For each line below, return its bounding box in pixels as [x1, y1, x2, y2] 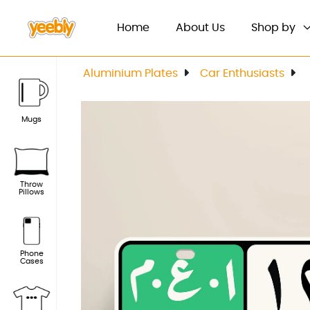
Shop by [251, 22, 298, 34]
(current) [149, 21, 199, 33]
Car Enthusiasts [200, 67, 285, 79]
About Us [176, 22, 225, 34]
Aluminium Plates [83, 67, 179, 79]
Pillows [19, 188, 44, 196]
